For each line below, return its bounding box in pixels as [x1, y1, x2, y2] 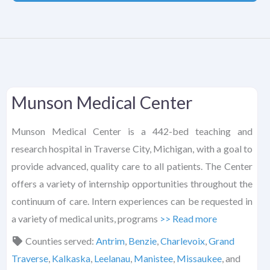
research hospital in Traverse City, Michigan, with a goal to [11, 143, 253, 155]
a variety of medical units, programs [11, 213, 160, 225]
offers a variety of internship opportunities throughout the [11, 178, 253, 190]
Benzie [128, 235, 157, 247]
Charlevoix [160, 235, 205, 247]
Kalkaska [52, 253, 90, 265]
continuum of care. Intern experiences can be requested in [11, 195, 253, 207]
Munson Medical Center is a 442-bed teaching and [11, 125, 253, 137]
